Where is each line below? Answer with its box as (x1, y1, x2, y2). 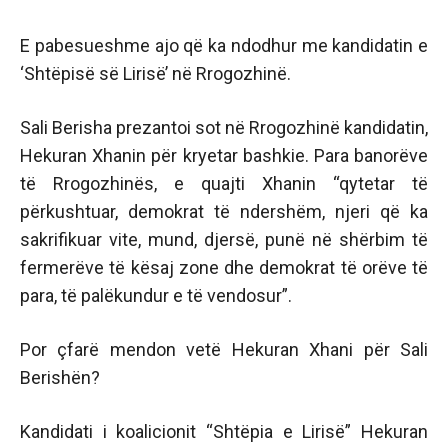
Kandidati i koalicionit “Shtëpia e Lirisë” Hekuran (20, 421, 428, 442)
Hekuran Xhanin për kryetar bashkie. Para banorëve (20, 145, 428, 166)
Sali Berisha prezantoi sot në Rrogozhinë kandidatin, (20, 117, 428, 138)
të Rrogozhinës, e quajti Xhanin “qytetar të (20, 173, 428, 194)
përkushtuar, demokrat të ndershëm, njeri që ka (20, 201, 428, 222)
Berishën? (20, 367, 100, 388)
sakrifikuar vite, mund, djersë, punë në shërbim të (20, 229, 428, 250)
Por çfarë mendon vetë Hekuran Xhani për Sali (20, 339, 428, 360)
